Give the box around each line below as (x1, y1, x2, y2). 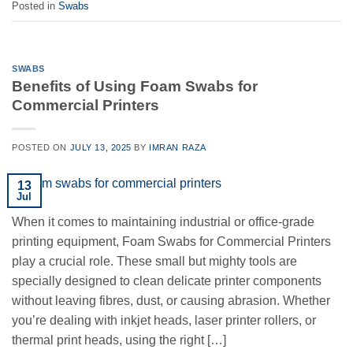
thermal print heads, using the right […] (12, 333, 226, 347)
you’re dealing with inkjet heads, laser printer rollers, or (12, 313, 316, 327)
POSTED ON (12, 143, 70, 153)
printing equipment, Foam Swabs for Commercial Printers (12, 234, 331, 248)
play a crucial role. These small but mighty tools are (12, 254, 297, 268)
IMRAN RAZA (149, 143, 206, 153)
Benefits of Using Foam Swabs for (12, 78, 258, 95)
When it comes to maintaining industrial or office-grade (12, 214, 314, 229)
